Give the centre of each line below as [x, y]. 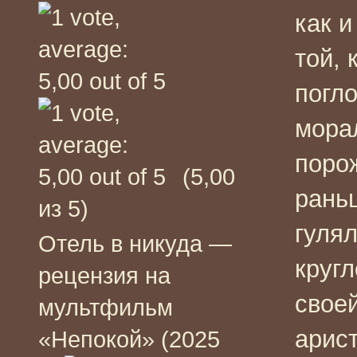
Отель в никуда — [135, 243]
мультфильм [106, 307]
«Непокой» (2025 [129, 339]
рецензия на [104, 275]
